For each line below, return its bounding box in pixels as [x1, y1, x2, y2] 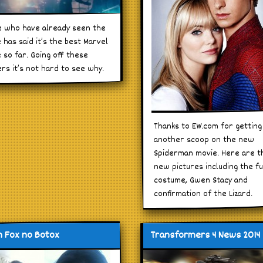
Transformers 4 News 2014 [150, 227, 261, 244]
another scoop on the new [154, 133, 255, 147]
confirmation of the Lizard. [154, 187, 253, 201]
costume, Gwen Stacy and [154, 173, 248, 187]
